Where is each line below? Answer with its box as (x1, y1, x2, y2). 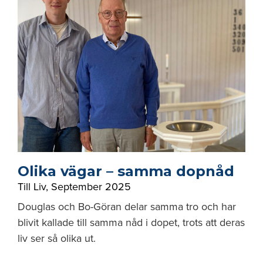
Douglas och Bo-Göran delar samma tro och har (18, 200, 236, 213)
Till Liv (18, 180, 46, 193)
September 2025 (51, 180, 131, 193)
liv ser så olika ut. (18, 232, 96, 245)
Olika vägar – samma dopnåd (18, 163, 234, 180)
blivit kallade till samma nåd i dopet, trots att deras (18, 216, 245, 229)
